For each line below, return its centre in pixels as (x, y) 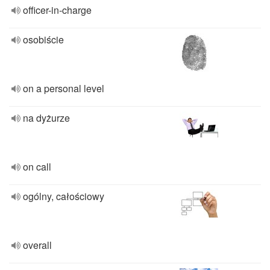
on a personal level (64, 88)
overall (37, 245)
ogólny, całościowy (64, 196)
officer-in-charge (57, 10)
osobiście (43, 39)
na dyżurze (46, 118)
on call (37, 167)
